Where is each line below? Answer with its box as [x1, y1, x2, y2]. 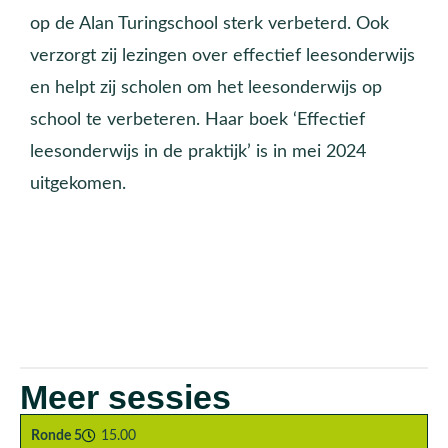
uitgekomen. [30, 174, 126, 192]
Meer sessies [20, 378, 231, 416]
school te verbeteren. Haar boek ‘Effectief [30, 110, 365, 128]
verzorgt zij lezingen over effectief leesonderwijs [30, 46, 415, 64]
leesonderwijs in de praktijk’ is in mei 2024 [30, 142, 366, 160]
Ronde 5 [31, 428, 82, 443]
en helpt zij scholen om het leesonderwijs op [30, 78, 382, 96]
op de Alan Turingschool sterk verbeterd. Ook [30, 14, 389, 32]
